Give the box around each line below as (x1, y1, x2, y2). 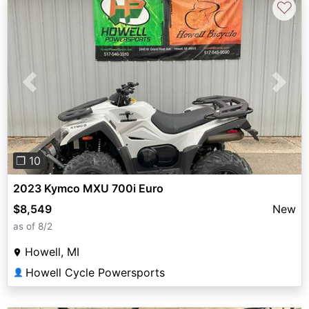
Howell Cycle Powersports (26, 265, 165, 279)
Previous (29, 83, 74, 97)
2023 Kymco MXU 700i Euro (13, 181, 163, 195)
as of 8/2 (13, 220, 52, 232)
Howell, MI (25, 244, 79, 259)
